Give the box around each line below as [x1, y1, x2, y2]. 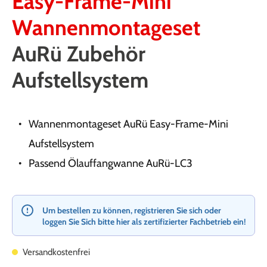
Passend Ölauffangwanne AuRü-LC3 [29, 157, 193, 170]
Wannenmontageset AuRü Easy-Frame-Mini [29, 117, 228, 131]
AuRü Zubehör [12, 41, 145, 67]
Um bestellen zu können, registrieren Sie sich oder [42, 205, 221, 216]
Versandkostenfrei [21, 247, 90, 257]
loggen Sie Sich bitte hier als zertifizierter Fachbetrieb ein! [42, 216, 246, 227]
